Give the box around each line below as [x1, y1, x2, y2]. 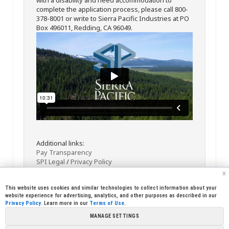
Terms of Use [89, 200, 124, 207]
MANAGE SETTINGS [89, 213, 140, 219]
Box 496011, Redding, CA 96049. [36, 22, 132, 32]
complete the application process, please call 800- [36, 4, 188, 14]
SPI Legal [36, 157, 65, 166]
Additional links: [36, 139, 84, 148]
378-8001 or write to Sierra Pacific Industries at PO [36, 13, 189, 23]
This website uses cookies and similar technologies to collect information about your [5, 185, 217, 191]
